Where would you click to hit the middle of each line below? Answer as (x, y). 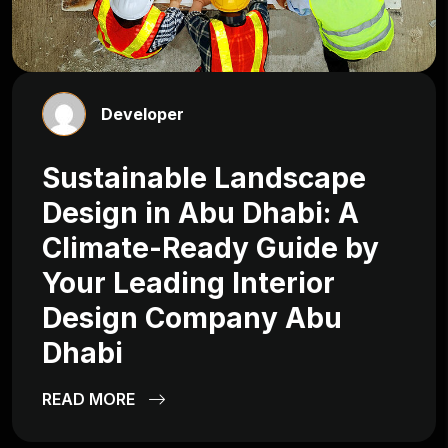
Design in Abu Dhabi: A (200, 213)
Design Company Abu (192, 318)
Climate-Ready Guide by (210, 248)
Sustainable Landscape (204, 178)
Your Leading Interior (188, 283)
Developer (142, 114)
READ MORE (90, 399)
